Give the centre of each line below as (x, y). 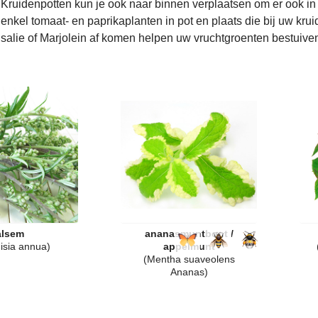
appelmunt (189, 246)
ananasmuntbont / (189, 234)
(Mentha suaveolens (189, 259)
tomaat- (50, 21)
